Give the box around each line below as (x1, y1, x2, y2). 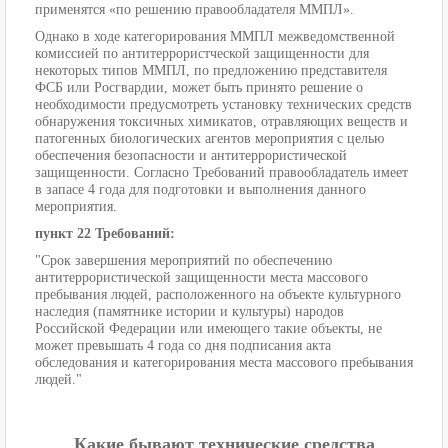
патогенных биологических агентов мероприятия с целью (35, 131, 384, 147)
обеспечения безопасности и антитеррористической (35, 148, 347, 164)
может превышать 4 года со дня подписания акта (35, 338, 331, 354)
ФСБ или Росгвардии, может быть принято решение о (35, 80, 363, 96)
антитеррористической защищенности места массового (35, 270, 368, 286)
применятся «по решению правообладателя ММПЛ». (35, 2, 354, 18)
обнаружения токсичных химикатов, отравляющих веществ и (35, 114, 408, 130)
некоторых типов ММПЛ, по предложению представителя (35, 63, 387, 79)
